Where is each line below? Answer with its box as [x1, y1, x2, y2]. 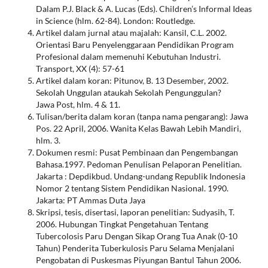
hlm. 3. [35, 135, 60, 145]
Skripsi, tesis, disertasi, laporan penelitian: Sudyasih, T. [35, 206, 234, 217]
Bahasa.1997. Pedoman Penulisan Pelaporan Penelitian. [35, 159, 242, 169]
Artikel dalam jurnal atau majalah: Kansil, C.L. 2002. [35, 27, 227, 38]
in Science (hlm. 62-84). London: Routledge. [35, 15, 195, 26]
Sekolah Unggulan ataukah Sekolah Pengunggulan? [35, 87, 221, 98]
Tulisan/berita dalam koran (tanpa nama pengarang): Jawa [35, 111, 248, 121]
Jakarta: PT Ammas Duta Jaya [35, 194, 147, 205]
